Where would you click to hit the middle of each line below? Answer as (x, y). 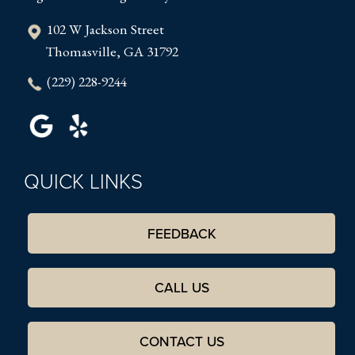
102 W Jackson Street (105, 29)
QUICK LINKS (83, 181)
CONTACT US (181, 342)
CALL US (181, 288)
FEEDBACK (181, 234)
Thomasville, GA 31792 (112, 52)
